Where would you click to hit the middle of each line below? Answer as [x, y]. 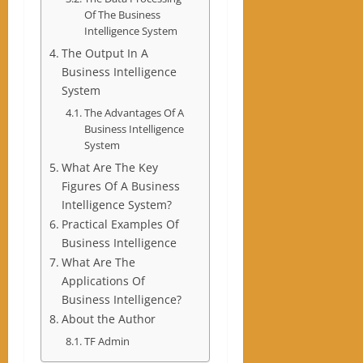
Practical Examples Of [120, 224]
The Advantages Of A [134, 113]
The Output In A [105, 53]
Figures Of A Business [120, 186]
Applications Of [103, 281]
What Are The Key [109, 168]
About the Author [108, 319]
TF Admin [107, 342]
